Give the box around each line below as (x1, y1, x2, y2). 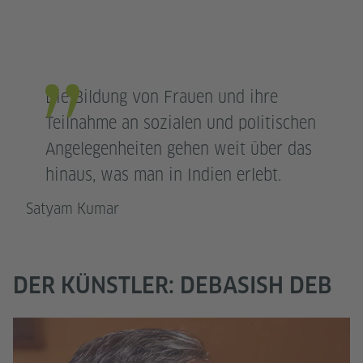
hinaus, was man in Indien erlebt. (45, 164, 281, 185)
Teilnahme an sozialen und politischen (45, 113, 316, 133)
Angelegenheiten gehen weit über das (45, 139, 312, 159)
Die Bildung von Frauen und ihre (45, 87, 278, 107)
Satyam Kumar (26, 199, 119, 217)
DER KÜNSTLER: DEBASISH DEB (13, 271, 332, 298)
